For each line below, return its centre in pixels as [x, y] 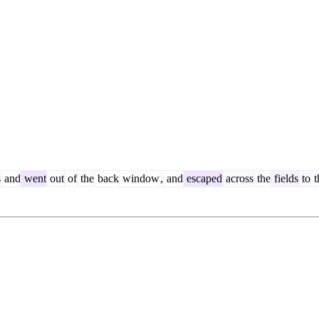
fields [285, 178]
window [140, 178]
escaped [203, 178]
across [238, 178]
